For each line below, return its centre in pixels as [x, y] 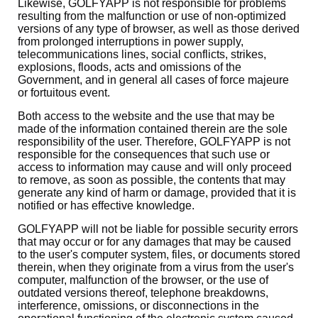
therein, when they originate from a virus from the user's [156, 267]
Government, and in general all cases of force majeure [153, 80]
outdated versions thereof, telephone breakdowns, [143, 293]
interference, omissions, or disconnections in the [138, 306]
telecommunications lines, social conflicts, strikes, [142, 54]
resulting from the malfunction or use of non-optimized [152, 16]
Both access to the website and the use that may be [146, 116]
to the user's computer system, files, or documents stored [159, 254]
